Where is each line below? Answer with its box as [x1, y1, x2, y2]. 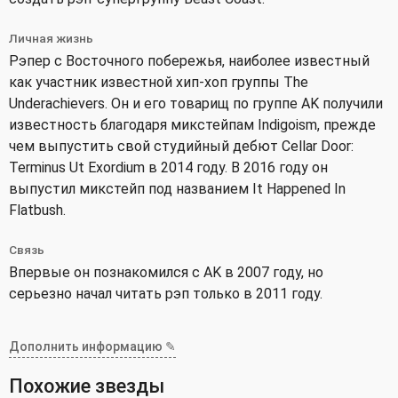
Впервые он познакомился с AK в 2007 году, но [9, 263, 323, 281]
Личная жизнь [9, 30, 93, 45]
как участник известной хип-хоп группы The [9, 73, 308, 91]
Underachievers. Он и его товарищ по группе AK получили [9, 94, 383, 112]
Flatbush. [9, 201, 66, 219]
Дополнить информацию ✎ [9, 338, 176, 354]
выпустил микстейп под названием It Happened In [9, 179, 346, 197]
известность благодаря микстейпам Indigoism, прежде [9, 115, 376, 133]
